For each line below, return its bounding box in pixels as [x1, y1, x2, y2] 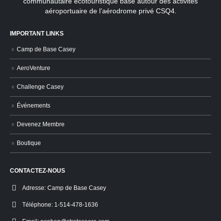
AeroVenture [17, 65, 50, 72]
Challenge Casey [17, 83, 64, 90]
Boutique [17, 140, 41, 146]
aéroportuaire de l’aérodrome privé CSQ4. [44, 6, 177, 15]
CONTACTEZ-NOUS [10, 167, 65, 174]
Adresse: [22, 184, 46, 191]
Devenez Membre [17, 121, 65, 128]
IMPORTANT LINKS [10, 30, 64, 37]
